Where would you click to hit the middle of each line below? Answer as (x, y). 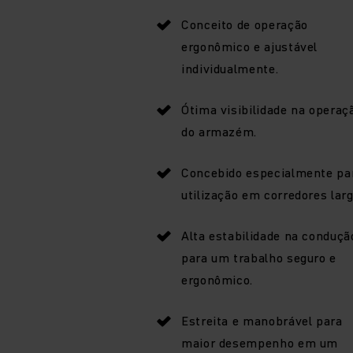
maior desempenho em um (260, 342)
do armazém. (219, 131)
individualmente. (230, 68)
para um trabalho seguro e (259, 257)
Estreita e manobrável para (262, 320)
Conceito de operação (245, 24)
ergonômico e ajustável (250, 46)
